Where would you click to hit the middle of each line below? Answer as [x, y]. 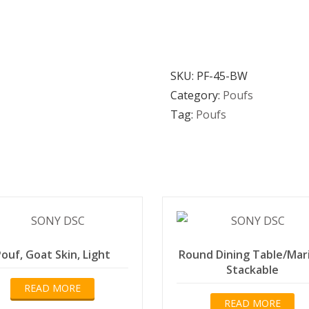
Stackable [253, 270]
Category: [196, 95]
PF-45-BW [222, 76]
